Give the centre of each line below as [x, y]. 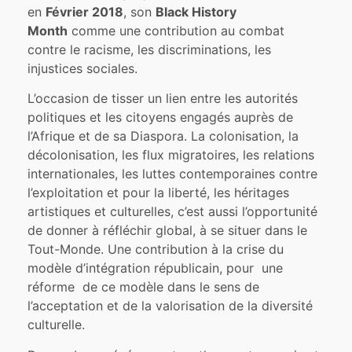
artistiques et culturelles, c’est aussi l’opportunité [173, 212]
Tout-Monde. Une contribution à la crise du [156, 249]
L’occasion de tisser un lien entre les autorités [163, 99]
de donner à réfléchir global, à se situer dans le [168, 231]
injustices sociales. [83, 68]
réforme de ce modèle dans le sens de [144, 287]
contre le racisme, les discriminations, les [150, 49]
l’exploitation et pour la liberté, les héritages [159, 193]
